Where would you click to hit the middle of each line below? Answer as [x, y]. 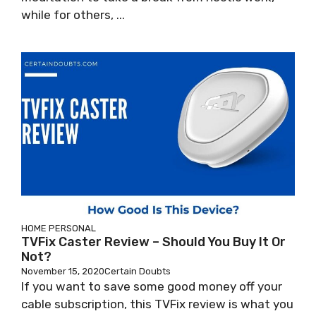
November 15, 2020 [63, 271]
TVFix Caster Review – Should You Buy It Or [153, 242]
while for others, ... [73, 15]
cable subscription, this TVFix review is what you [157, 304]
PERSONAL [72, 228]
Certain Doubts [138, 271]
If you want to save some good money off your [152, 286]
